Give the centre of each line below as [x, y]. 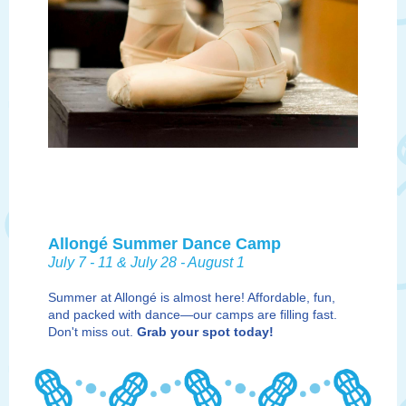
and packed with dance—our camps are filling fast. [193, 314]
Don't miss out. [92, 332]
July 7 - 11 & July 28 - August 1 [146, 262]
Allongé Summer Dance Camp [164, 244]
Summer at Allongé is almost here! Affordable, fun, [192, 297]
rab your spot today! [210, 332]
